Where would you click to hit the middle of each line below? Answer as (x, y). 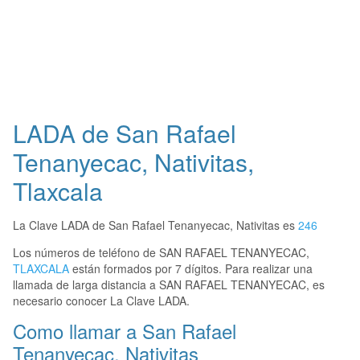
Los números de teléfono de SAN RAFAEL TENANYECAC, (161, 253)
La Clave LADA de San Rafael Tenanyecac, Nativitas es (155, 225)
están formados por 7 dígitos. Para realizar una (191, 269)
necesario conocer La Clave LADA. (101, 301)
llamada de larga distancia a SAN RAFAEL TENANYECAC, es (169, 285)
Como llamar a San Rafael (125, 331)
